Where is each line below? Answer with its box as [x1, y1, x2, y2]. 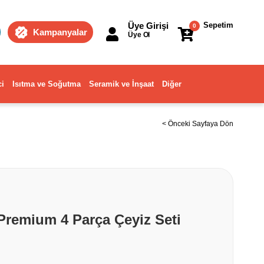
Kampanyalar [33, 27, 87, 37]
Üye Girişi [128, 21, 169, 31]
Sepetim [203, 21, 233, 29]
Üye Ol [128, 31, 150, 39]
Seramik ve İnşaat [89, 80, 154, 88]
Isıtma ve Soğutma [12, 80, 81, 88]
